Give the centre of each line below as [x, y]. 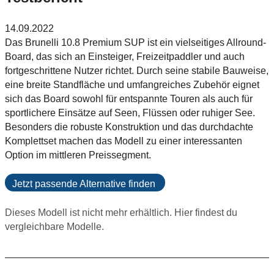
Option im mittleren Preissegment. [78, 155]
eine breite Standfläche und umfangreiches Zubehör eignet [132, 85]
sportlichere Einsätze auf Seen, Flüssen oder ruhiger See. [130, 113]
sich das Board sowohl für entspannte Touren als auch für [129, 99]
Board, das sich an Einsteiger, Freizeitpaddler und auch [125, 57]
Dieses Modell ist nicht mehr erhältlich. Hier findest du [121, 213]
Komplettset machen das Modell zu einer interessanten [124, 141]
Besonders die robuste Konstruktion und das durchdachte [129, 127]
